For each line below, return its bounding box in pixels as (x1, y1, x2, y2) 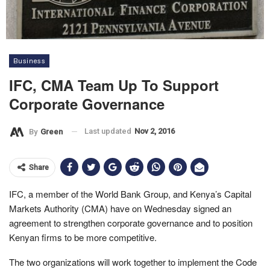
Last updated (84, 127, 133, 136)
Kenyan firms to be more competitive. (9, 230, 157, 243)
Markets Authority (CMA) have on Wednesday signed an (9, 201, 231, 215)
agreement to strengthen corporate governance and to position (9, 216, 253, 229)
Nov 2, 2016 (134, 127, 175, 136)
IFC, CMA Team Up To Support (9, 75, 219, 95)
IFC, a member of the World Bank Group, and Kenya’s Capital (9, 187, 251, 200)
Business (13, 57, 46, 64)
